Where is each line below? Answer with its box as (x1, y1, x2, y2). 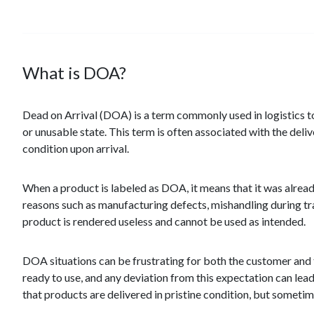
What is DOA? (22, 62, 126, 83)
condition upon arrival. (22, 142, 129, 155)
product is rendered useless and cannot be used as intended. (22, 214, 306, 228)
